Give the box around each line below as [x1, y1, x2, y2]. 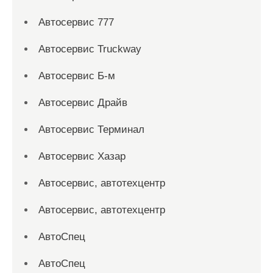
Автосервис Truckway [38, 43, 141, 55]
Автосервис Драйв [38, 96, 127, 108]
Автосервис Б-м [38, 69, 115, 82]
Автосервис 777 [38, 16, 114, 28]
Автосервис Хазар [38, 150, 126, 162]
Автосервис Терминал [38, 123, 144, 135]
